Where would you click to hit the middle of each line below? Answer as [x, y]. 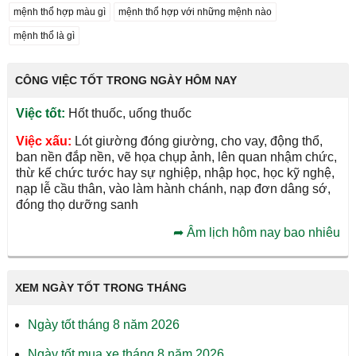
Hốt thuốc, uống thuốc [128, 113]
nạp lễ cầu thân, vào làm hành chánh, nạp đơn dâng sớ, [173, 188]
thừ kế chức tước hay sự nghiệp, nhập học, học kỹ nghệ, [175, 172]
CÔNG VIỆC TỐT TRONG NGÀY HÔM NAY [126, 80]
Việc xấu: [43, 141]
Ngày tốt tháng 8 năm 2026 [103, 324]
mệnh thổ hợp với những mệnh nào [195, 12]
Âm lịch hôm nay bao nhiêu [264, 232]
